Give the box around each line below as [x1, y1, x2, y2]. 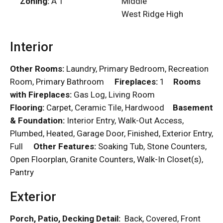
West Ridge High [121, 8, 183, 19]
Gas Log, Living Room [72, 89, 163, 100]
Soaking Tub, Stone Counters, [96, 141, 207, 151]
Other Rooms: [10, 63, 64, 74]
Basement [173, 102, 213, 112]
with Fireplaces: [10, 89, 72, 100]
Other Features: [33, 141, 96, 151]
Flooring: [10, 102, 44, 112]
